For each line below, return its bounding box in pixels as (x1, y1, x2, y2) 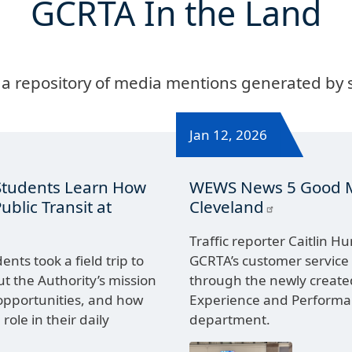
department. (189, 310, 271, 328)
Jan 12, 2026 (189, 125, 268, 144)
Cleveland (189, 195, 265, 218)
